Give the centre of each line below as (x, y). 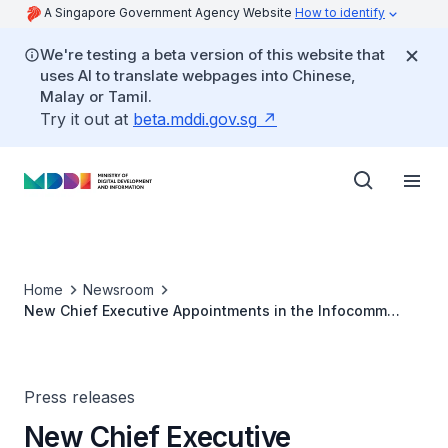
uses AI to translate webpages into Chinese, (198, 75)
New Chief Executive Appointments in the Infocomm (205, 310)
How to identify (340, 12)
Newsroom (118, 289)
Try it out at (86, 119)
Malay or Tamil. (96, 96)
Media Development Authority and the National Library (96, 331)
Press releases (79, 397)
